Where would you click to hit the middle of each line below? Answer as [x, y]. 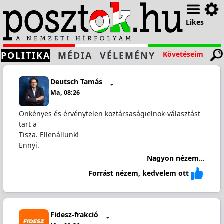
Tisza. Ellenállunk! [49, 134]
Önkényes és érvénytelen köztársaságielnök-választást [109, 113]
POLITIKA [26, 55]
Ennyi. [29, 145]
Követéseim [183, 54]
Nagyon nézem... [176, 158]
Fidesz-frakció [75, 215]
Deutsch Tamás [77, 82]
